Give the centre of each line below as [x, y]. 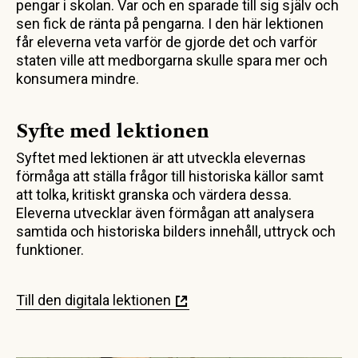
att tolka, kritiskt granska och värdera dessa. [154, 194]
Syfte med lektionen [113, 131]
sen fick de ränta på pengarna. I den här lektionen [170, 23]
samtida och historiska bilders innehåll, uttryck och [176, 231]
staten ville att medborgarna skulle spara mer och [172, 60]
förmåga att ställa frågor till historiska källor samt [170, 176]
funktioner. [50, 249]
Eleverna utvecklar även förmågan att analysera [165, 213]
